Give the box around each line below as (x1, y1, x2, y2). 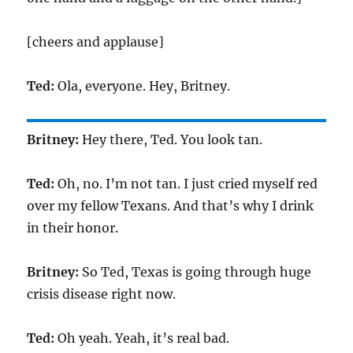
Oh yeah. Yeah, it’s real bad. (54, 330, 230, 346)
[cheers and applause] (27, 34, 165, 50)
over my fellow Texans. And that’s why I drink (27, 198, 314, 214)
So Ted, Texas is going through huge (79, 264, 312, 280)
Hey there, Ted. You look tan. (79, 132, 263, 147)
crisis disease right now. (27, 286, 176, 302)
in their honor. (27, 220, 119, 236)
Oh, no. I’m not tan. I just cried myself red (54, 176, 318, 191)
